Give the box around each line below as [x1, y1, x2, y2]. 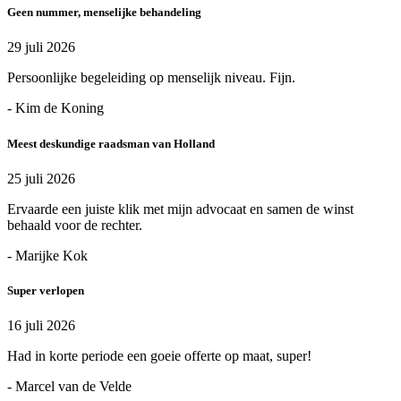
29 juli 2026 [7, 39, 75, 55]
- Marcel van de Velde [7, 379, 132, 395]
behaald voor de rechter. [7, 217, 142, 233]
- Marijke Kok [7, 247, 88, 263]
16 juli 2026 [7, 318, 75, 334]
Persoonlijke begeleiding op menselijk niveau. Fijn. [7, 70, 295, 86]
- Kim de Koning [7, 100, 104, 116]
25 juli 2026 [7, 170, 75, 186]
